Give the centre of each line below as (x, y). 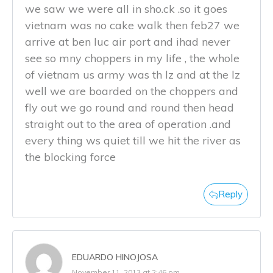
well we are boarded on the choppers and (132, 91)
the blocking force (70, 157)
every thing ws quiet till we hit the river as (133, 141)
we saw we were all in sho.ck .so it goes (126, 9)
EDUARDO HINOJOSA (115, 257)
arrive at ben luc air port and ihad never (128, 42)
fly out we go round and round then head (129, 108)
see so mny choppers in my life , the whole (132, 58)
